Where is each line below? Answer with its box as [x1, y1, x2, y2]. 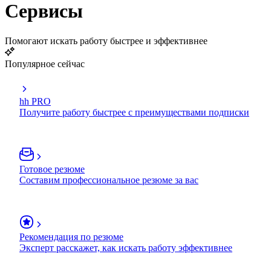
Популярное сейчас [5, 58, 85, 69]
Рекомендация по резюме [19, 231, 123, 242]
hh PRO [19, 96, 51, 106]
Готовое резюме [19, 163, 85, 174]
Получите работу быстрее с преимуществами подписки [19, 106, 249, 117]
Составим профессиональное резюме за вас [19, 174, 198, 185]
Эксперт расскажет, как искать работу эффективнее [19, 242, 232, 253]
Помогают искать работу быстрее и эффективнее [5, 35, 207, 46]
